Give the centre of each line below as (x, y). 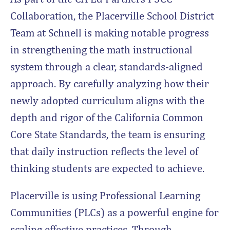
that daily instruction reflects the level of (104, 151)
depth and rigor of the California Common (107, 117)
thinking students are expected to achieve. (107, 168)
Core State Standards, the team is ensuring (108, 134)
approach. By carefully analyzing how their (110, 83)
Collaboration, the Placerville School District (112, 15)
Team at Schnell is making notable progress (110, 32)
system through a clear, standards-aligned (107, 66)
